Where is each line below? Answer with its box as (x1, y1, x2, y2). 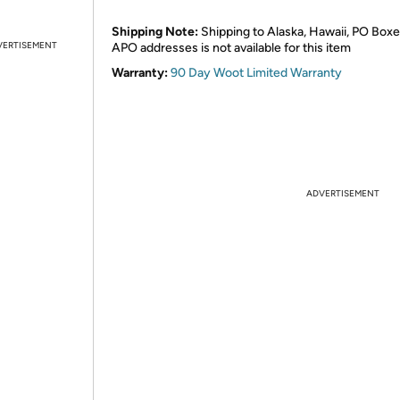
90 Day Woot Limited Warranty (171, 65, 342, 80)
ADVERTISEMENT (306, 187, 379, 199)
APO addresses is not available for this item (112, 40, 351, 55)
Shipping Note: (112, 24, 198, 39)
